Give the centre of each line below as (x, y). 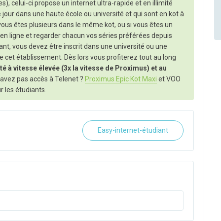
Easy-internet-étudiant (133, 130)
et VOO (169, 79)
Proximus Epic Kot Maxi (121, 79)
